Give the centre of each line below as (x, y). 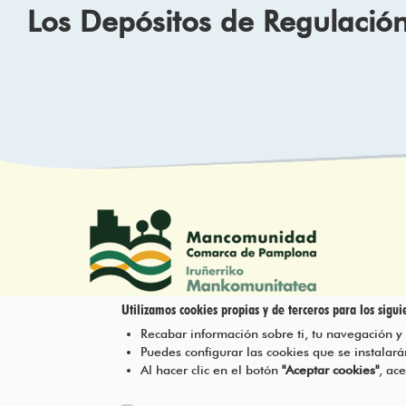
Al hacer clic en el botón (212, 370)
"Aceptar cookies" (331, 370)
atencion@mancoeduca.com (191, 367)
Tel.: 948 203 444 (159, 347)
